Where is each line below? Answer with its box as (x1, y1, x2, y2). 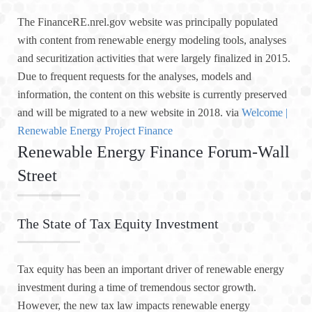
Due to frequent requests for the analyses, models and (17, 70, 251, 83)
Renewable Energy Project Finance (17, 125, 173, 137)
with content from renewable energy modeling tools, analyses (17, 34, 286, 47)
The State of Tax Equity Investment (17, 216, 219, 232)
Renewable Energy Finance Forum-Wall (17, 143, 290, 162)
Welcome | (242, 107, 288, 119)
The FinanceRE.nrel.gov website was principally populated (17, 16, 278, 29)
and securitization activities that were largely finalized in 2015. (17, 52, 290, 65)
